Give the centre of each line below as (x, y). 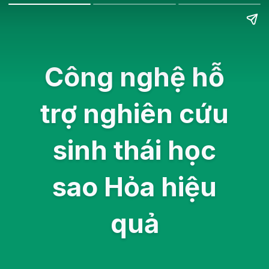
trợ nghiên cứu (134, 114)
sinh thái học (134, 150)
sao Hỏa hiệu (134, 187)
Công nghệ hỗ (134, 77)
